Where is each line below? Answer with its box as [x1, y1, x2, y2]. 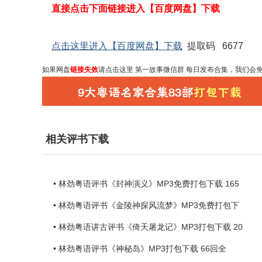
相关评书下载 [46, 133, 109, 145]
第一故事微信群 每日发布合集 [133, 65, 228, 74]
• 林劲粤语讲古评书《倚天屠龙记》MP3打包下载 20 [53, 222, 243, 232]
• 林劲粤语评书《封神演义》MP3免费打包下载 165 [53, 179, 239, 188]
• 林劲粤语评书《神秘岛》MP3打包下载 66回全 [53, 244, 226, 253]
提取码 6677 [182, 41, 243, 51]
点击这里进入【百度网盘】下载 [51, 41, 182, 51]
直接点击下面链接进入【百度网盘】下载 [51, 4, 220, 13]
